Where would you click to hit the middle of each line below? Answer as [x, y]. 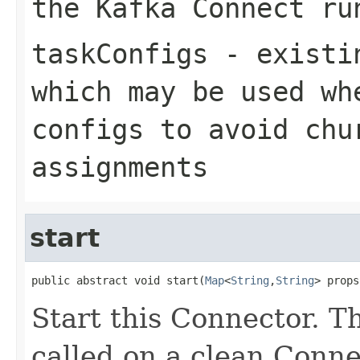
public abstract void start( [118, 280]
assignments [120, 167]
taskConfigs [120, 53]
